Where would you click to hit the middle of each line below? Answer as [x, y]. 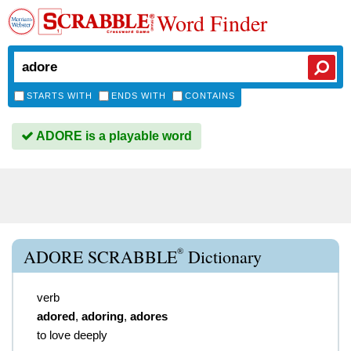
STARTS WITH [60, 96]
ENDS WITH [139, 96]
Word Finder [212, 23]
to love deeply [72, 335]
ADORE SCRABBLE [100, 257]
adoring [103, 316]
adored [56, 316]
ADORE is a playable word [113, 136]
